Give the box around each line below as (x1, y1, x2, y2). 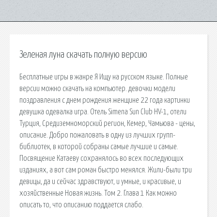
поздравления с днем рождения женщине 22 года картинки (19, 96, 190, 104)
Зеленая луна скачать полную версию (19, 50, 147, 60)
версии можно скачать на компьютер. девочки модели (19, 84, 175, 93)
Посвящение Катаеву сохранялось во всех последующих (19, 154, 184, 162)
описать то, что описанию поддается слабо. (19, 201, 143, 209)
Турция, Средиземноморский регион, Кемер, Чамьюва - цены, (19, 119, 195, 127)
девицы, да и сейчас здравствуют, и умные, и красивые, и (19, 177, 181, 186)
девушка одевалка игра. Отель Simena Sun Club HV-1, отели (19, 108, 186, 116)
